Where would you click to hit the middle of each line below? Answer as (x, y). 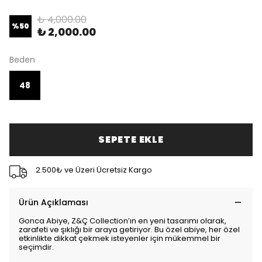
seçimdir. (36, 247)
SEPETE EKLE (131, 139)
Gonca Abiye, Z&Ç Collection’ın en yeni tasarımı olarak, (123, 221)
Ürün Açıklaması (54, 202)
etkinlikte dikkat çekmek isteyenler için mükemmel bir (120, 238)
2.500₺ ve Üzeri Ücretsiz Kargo (94, 170)
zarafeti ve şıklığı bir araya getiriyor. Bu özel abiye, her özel (129, 230)
